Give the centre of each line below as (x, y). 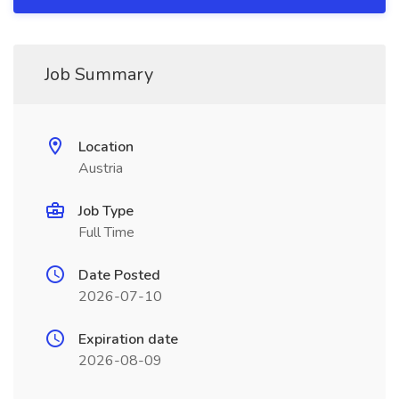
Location (106, 147)
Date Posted (119, 275)
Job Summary (99, 74)
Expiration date (128, 339)
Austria (101, 168)
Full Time (106, 232)
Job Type (106, 211)
